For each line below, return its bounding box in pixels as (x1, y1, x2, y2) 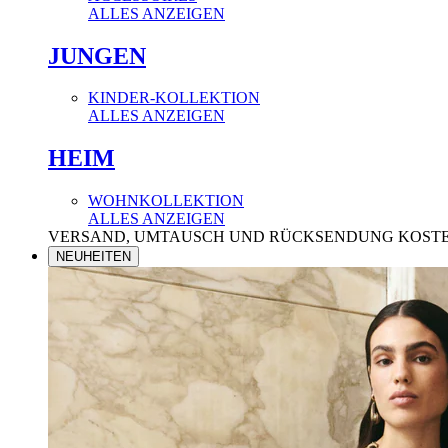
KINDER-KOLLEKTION (88, 89, 260, 107)
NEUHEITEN (56, 249, 131, 265)
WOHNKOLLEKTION (88, 192, 244, 210)
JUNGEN (48, 42, 146, 69)
